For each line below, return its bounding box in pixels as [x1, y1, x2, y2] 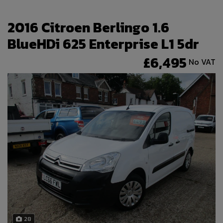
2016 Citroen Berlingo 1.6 [7, 17, 169, 38]
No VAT [189, 55, 216, 68]
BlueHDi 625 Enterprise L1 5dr [7, 33, 199, 55]
